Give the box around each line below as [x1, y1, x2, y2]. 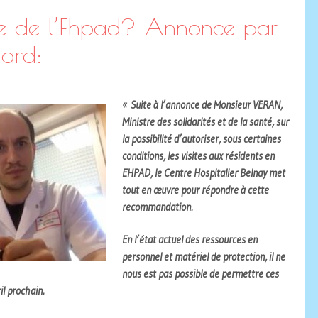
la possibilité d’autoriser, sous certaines [121, 131, 281, 146]
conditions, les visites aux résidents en [121, 148, 275, 163]
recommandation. [121, 199, 192, 214]
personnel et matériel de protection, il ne [121, 250, 285, 263]
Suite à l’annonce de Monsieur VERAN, [130, 97, 283, 111]
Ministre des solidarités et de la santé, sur [121, 114, 289, 128]
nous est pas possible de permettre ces [121, 267, 279, 280]
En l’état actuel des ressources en [121, 233, 258, 246]
